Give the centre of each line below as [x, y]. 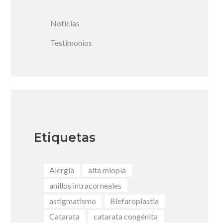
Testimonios [71, 43]
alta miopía [107, 170]
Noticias [65, 23]
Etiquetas [65, 138]
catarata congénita [126, 217]
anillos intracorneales [86, 186]
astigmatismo [73, 201]
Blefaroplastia [135, 201]
